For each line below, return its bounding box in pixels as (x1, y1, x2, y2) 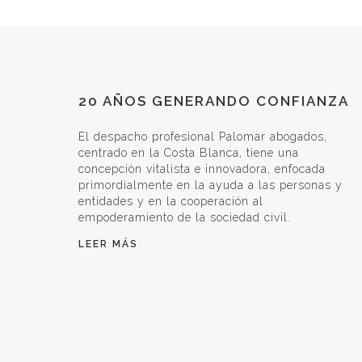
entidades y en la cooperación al (78, 195, 263, 208)
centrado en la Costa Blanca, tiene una (78, 146, 299, 159)
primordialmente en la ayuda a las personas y (78, 179, 343, 192)
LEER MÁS (78, 238, 138, 250)
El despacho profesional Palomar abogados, (78, 130, 327, 143)
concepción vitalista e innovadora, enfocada (78, 162, 326, 175)
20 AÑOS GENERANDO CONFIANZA (78, 93, 349, 109)
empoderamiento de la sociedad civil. (78, 211, 291, 224)
